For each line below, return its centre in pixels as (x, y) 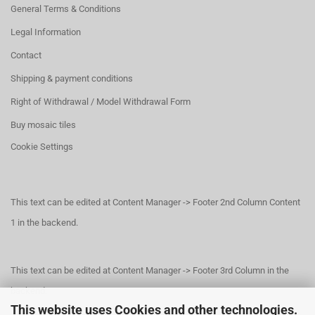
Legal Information (46, 32)
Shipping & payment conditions (72, 78)
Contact (26, 55)
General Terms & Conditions (66, 8)
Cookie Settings (42, 146)
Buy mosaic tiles (43, 124)
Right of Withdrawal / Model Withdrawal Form (101, 101)
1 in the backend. (44, 222)
